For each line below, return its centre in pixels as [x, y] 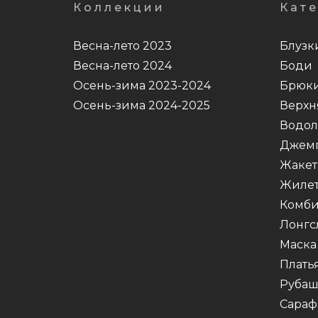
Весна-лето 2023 [122, 46]
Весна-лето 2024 [122, 66]
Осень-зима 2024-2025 [142, 106]
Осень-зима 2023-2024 [142, 86]
